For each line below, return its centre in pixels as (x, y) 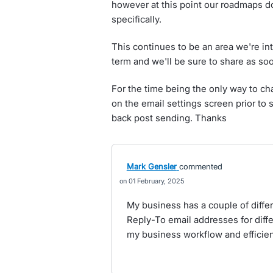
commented (200, 166)
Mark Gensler (151, 166)
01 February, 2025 (156, 181)
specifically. (136, 19)
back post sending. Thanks (169, 118)
